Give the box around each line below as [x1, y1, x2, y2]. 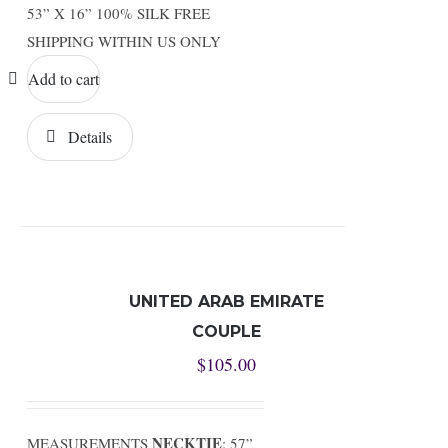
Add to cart [27, 68, 99, 89]
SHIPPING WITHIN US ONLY [26, 31, 230, 51]
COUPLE [191, 322, 261, 341]
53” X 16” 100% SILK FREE [26, 3, 210, 23]
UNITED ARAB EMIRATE [128, 292, 324, 311]
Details [67, 126, 112, 147]
